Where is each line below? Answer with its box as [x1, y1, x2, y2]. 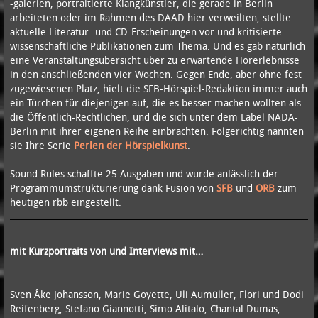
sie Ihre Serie [9, 138, 74, 152]
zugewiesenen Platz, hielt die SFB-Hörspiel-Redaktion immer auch [9, 81, 307, 95]
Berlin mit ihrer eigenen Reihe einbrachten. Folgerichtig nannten [9, 124, 304, 138]
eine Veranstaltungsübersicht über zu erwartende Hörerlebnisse [9, 53, 300, 67]
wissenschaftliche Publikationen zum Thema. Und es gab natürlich [9, 38, 305, 53]
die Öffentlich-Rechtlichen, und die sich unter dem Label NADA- [9, 109, 298, 124]
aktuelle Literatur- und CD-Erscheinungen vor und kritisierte [9, 24, 282, 38]
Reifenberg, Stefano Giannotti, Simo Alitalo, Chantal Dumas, [9, 301, 280, 315]
